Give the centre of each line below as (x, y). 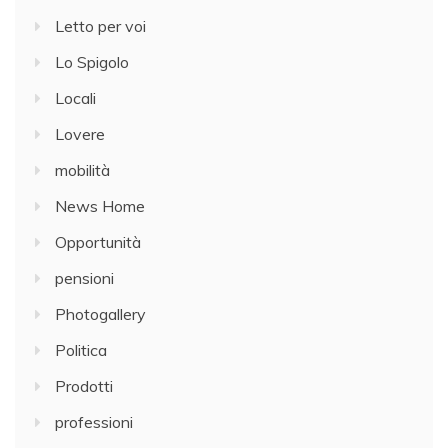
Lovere (80, 133)
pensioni (84, 277)
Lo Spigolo (92, 61)
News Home (100, 205)
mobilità (82, 169)
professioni (94, 421)
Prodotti (84, 385)
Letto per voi (100, 25)
